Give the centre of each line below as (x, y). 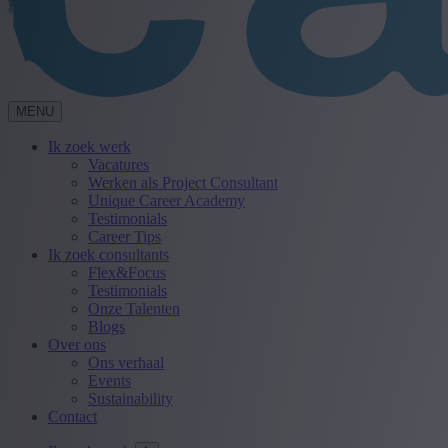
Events (109, 380)
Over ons (77, 344)
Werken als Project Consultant (183, 182)
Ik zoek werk (89, 146)
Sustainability (130, 398)
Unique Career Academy (166, 200)
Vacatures (118, 164)
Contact (72, 416)
